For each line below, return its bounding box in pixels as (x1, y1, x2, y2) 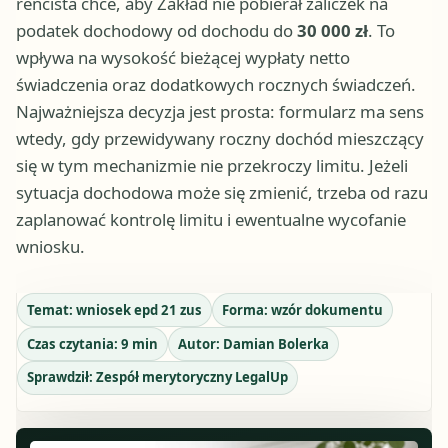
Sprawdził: (26, 368, 96, 387)
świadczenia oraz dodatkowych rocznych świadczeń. (16, 73, 416, 97)
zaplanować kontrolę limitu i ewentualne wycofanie (16, 208, 406, 232)
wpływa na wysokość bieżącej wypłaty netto (16, 46, 350, 70)
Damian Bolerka (222, 334, 329, 353)
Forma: (221, 300, 271, 319)
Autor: (177, 334, 223, 353)
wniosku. (16, 235, 85, 259)
